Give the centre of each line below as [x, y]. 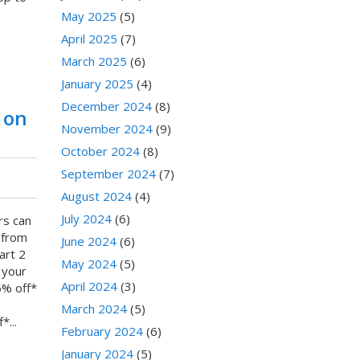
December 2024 [106, 106]
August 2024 [96, 196]
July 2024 [86, 219]
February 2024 [102, 331]
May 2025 [89, 16]
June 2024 [89, 241]
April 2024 [89, 286]
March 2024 [94, 309]
